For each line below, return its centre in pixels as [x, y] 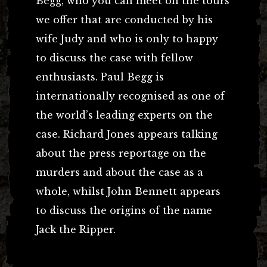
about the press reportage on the [121, 153]
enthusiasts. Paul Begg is [100, 77]
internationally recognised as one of [130, 96]
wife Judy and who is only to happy [127, 38]
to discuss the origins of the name [124, 210]
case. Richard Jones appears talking [127, 134]
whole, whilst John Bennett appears [128, 191]
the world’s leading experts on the [124, 115]
